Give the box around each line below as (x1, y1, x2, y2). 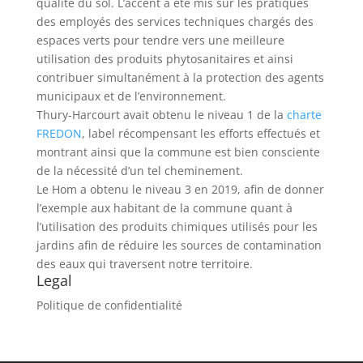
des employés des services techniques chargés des (36, 14, 314, 29)
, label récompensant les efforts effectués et (81, 126, 320, 141)
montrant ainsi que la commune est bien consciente (36, 144, 320, 160)
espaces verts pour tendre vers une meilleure (36, 32, 284, 48)
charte (286, 107, 322, 122)
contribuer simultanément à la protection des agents (36, 70, 324, 85)
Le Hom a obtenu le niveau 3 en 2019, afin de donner (36, 181, 324, 197)
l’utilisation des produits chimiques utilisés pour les (36, 219, 318, 234)
